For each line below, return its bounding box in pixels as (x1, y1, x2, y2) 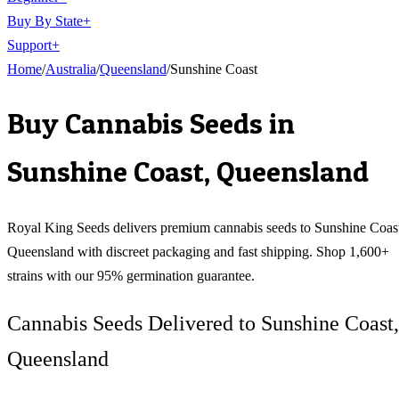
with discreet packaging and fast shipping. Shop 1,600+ (74, 243, 389, 259)
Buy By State (7, 13, 83, 28)
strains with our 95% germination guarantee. (7, 267, 255, 283)
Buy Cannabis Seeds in (7, 106, 295, 142)
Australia (45, 61, 96, 77)
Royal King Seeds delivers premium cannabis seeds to (7, 219, 314, 235)
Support (7, 37, 52, 53)
